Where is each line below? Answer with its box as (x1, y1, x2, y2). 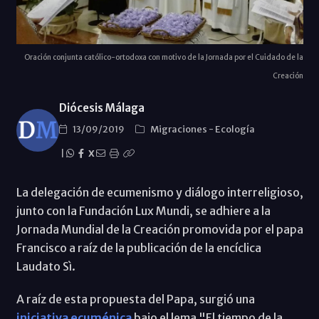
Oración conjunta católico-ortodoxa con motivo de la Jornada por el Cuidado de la (23, 52, 303, 62)
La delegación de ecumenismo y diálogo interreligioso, (16, 184, 303, 199)
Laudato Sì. (16, 258, 75, 273)
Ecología (214, 122, 255, 135)
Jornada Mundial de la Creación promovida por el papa (16, 221, 303, 236)
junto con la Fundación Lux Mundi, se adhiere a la (16, 203, 271, 218)
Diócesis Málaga (58, 100, 145, 115)
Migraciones (150, 122, 209, 135)
